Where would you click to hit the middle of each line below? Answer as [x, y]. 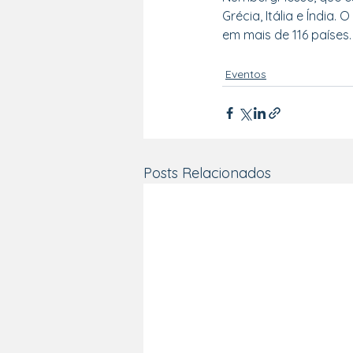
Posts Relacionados [207, 173]
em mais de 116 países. [287, 35]
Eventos [246, 74]
